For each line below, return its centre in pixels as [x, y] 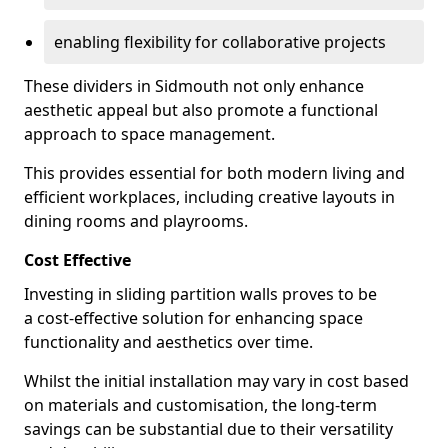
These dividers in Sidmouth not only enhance [194, 86]
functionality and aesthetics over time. [168, 342]
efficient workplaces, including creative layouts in [209, 197]
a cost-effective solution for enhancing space [193, 318]
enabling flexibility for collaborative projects [220, 42]
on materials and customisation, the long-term [200, 405]
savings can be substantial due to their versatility [208, 429]
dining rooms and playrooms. [136, 221]
